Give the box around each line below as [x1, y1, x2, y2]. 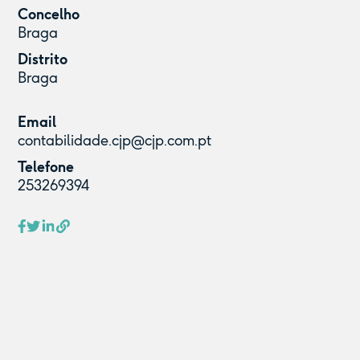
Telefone [18, 158, 75, 176]
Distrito [18, 51, 68, 68]
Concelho [18, 6, 80, 23]
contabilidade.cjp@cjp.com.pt [18, 132, 212, 149]
